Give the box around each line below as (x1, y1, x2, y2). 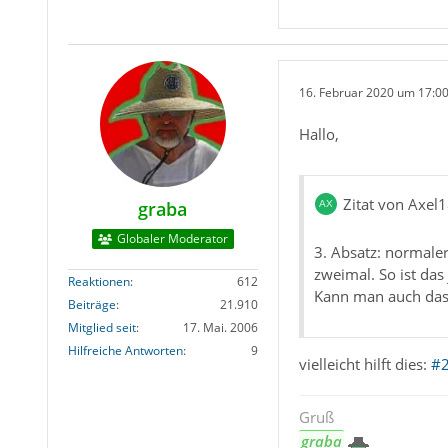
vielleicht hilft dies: (298, 354, 431, 375)
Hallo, (298, 124, 339, 145)
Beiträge (67, 296, 116, 314)
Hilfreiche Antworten (67, 342, 183, 360)
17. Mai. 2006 (182, 319, 258, 337)
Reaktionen (67, 273, 130, 291)
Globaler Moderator (116, 230, 228, 248)
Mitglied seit (67, 319, 136, 337)
